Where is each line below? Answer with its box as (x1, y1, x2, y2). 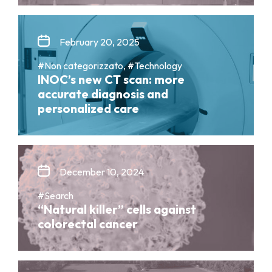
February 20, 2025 (59, 36, 140, 49)
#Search (38, 189, 73, 202)
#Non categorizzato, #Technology (38, 59, 182, 72)
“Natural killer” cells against (38, 202, 196, 217)
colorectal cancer (38, 216, 138, 232)
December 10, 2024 (59, 166, 144, 178)
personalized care (38, 101, 139, 117)
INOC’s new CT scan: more (38, 72, 185, 87)
